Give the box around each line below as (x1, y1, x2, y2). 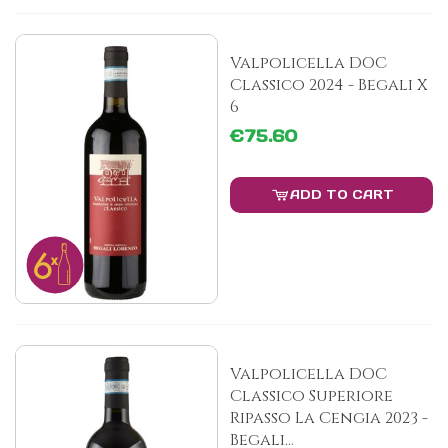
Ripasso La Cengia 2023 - (230, 406, 428, 429)
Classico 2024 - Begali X (230, 74, 428, 97)
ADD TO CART (289, 187, 394, 203)
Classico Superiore (230, 384, 393, 407)
